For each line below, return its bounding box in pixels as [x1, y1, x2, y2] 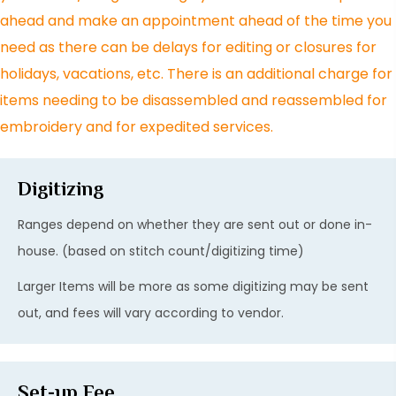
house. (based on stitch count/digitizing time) [18, 241, 304, 260]
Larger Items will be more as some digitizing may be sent [18, 277, 369, 295]
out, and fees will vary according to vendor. [18, 303, 284, 322]
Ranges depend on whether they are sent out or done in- [18, 215, 372, 233]
